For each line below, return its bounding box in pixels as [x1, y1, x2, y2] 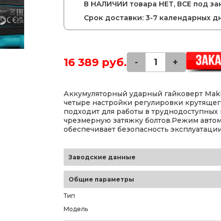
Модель [64, 205, 88, 213]
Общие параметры [69, 176, 134, 183]
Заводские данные [69, 153, 136, 161]
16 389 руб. [64, 55, 127, 69]
